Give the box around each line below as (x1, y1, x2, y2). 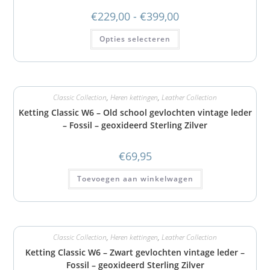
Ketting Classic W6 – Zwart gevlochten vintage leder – (25, 246, 245, 258)
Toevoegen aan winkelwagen (77, 174, 193, 184)
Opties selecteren (99, 34, 171, 44)
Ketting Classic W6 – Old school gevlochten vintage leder (18, 107, 252, 118)
